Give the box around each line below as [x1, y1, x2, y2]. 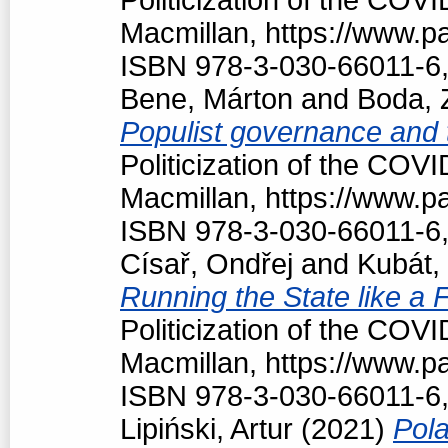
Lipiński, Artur [120, 412, 293, 445]
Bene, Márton [120, 82, 293, 115]
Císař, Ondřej [120, 247, 293, 280]
